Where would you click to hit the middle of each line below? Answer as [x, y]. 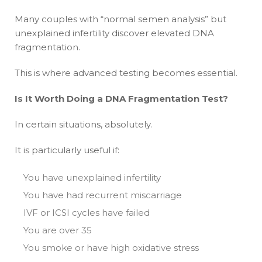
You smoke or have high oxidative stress [111, 247]
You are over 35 [58, 230]
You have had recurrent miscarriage [103, 195]
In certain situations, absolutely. [83, 124]
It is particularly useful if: [67, 150]
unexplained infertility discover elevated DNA [114, 33]
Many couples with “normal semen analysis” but [120, 19]
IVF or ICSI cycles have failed [87, 212]
